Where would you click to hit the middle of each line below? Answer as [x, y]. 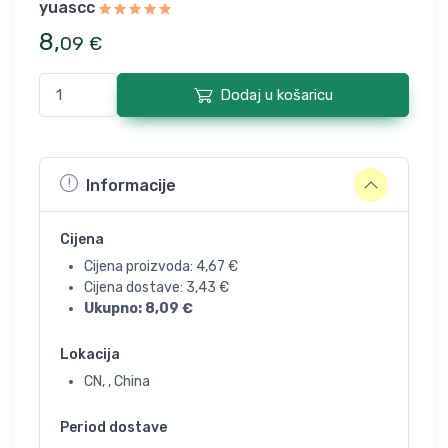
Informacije [131, 185]
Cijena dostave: [135, 287]
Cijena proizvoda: [140, 266]
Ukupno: [114, 308]
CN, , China [117, 381]
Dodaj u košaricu [276, 95]
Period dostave [113, 427]
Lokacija [90, 354]
